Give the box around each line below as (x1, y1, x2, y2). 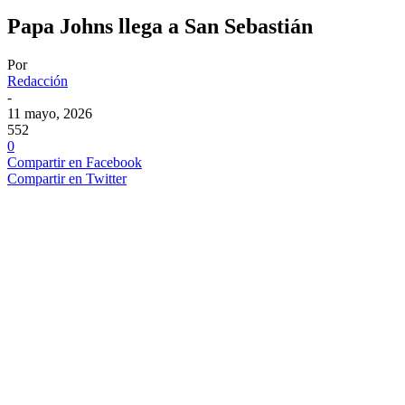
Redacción (7, 72, 68, 89)
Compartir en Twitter (7, 170, 127, 186)
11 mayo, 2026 (7, 105, 92, 121)
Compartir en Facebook (7, 154, 142, 170)
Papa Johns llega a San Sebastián (7, 14, 313, 38)
